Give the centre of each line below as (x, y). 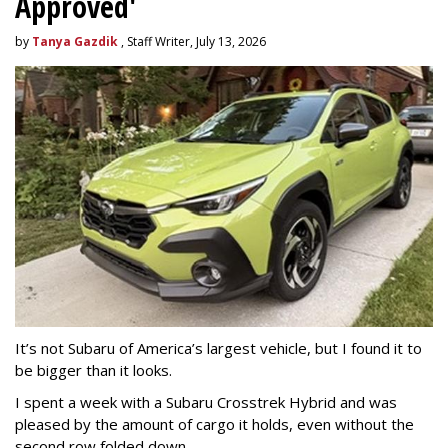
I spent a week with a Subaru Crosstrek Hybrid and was (206, 401)
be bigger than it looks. (93, 369)
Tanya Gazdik (75, 41)
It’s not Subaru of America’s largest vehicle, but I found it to (218, 347)
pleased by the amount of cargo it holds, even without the (214, 423)
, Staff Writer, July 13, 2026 (192, 41)
